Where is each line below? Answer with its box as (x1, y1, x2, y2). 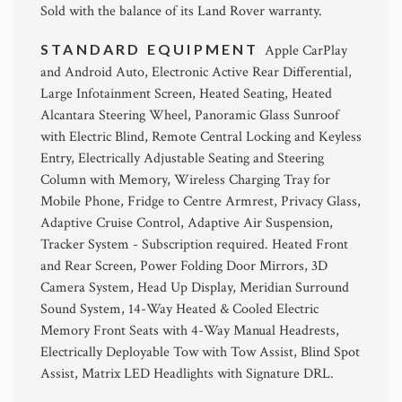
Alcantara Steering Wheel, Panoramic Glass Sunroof (40, 105, 339, 125)
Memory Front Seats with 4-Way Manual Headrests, (40, 320, 339, 340)
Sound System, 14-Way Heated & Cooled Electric (40, 299, 319, 319)
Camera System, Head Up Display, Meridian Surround (40, 277, 349, 297)
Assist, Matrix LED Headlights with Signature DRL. (40, 363, 334, 383)
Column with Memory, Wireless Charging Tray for (40, 170, 330, 189)
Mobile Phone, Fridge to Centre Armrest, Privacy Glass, (40, 191, 361, 211)
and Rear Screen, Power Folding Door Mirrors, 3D (40, 256, 328, 275)
